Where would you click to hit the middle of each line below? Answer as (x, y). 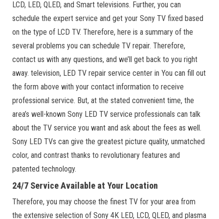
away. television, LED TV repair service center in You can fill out (109, 73)
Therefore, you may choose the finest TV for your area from (104, 202)
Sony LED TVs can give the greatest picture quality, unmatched (109, 142)
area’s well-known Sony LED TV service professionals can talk (106, 114)
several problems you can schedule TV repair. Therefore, (99, 46)
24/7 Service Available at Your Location (86, 186)
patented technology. (44, 169)
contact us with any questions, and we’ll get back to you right (105, 59)
